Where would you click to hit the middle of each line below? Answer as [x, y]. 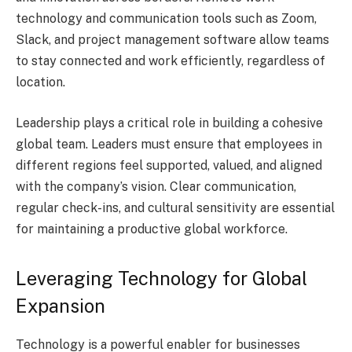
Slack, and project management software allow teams [172, 40]
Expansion [60, 306]
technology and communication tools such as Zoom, [166, 19]
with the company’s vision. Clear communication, [156, 186]
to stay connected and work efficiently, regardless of [170, 61]
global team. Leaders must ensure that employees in [169, 144]
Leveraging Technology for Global [161, 279]
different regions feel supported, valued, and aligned [169, 165]
